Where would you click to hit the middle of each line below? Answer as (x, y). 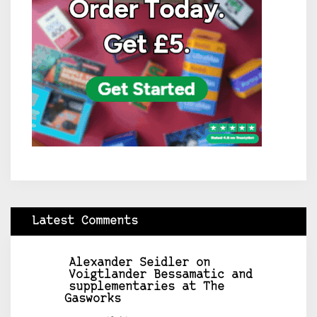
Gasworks (92, 299)
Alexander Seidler (129, 263)
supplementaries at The (146, 287)
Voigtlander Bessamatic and (161, 275)
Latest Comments (85, 221)
